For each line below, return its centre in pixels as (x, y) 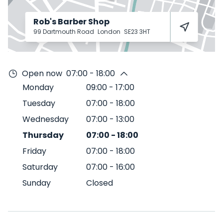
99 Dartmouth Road (64, 32)
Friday (34, 151)
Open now (42, 73)
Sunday (37, 183)
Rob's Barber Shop (71, 22)
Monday (38, 87)
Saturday (40, 167)
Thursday (43, 135)
